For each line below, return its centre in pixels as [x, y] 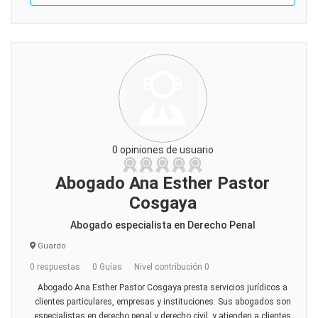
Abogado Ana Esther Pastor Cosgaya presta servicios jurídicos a [163, 287]
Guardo [51, 246]
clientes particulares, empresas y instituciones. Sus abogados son [163, 302]
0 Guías [107, 267]
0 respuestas [55, 267]
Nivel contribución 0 [172, 267]
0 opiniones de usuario [163, 150]
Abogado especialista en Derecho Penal [163, 225]
